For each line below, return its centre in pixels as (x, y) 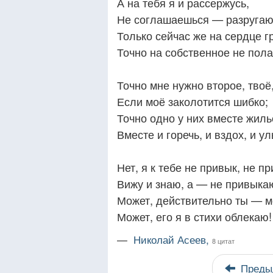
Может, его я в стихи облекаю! (194, 216)
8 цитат (223, 241)
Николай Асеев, (173, 239)
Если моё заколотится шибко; (193, 101)
